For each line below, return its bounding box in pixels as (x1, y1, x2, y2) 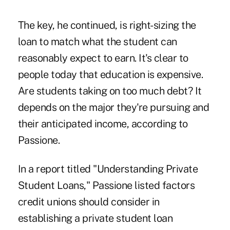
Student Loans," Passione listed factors (17, 179, 195, 191)
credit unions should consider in (17, 195, 160, 208)
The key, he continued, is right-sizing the (17, 18, 196, 31)
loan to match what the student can (17, 35, 177, 48)
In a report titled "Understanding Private (17, 162, 198, 175)
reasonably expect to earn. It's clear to (17, 51, 188, 64)
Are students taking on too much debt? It (17, 84, 202, 97)
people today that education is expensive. (17, 68, 203, 81)
